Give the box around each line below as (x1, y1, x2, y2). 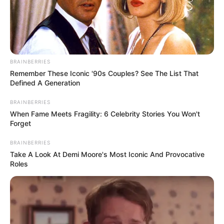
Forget (10, 118, 31, 127)
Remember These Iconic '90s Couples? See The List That (10, 68, 198, 77)
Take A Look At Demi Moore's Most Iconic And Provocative (10, 149, 204, 158)
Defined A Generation (10, 78, 80, 87)
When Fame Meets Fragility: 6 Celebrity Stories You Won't (10, 109, 200, 118)
